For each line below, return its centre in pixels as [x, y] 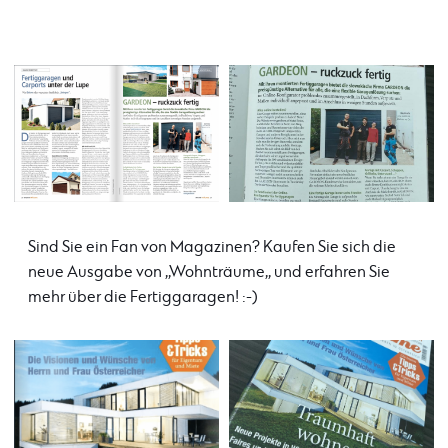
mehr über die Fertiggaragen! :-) [143, 297]
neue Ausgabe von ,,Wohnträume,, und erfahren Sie [209, 272]
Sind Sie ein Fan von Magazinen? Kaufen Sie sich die [212, 247]
